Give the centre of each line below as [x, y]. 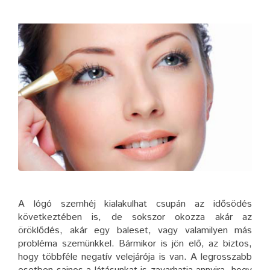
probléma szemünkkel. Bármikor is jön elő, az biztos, [135, 244]
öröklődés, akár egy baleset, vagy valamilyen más [135, 231]
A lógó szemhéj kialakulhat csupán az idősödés [135, 204]
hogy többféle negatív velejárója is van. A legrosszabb [135, 257]
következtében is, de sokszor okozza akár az [135, 218]
